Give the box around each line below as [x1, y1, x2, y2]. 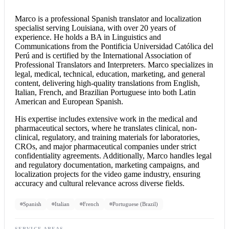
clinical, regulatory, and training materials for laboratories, [15, 132, 200, 142]
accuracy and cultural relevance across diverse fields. [15, 178, 185, 188]
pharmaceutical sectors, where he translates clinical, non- [15, 123, 197, 132]
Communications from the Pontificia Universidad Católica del [15, 41, 213, 51]
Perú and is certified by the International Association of [15, 51, 191, 60]
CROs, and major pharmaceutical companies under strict [15, 142, 196, 151]
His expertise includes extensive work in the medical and [15, 114, 197, 123]
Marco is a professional [15, 14, 91, 23]
